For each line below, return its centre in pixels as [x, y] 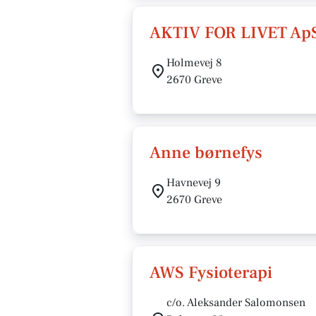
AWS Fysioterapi [211, 273]
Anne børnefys [206, 153]
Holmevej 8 [194, 63]
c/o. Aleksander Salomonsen [236, 303]
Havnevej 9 [194, 183]
